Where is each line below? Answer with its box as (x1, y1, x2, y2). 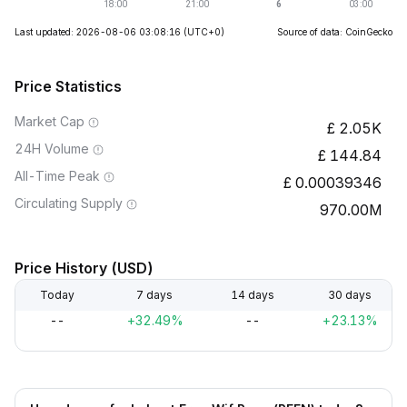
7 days (136, 288, 174, 302)
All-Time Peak (15, 168, 100, 184)
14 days (230, 288, 274, 302)
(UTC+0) (184, 26, 224, 37)
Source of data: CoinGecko (277, 26, 392, 37)
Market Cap (15, 114, 84, 129)
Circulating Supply (15, 195, 123, 211)
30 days (327, 288, 372, 302)
